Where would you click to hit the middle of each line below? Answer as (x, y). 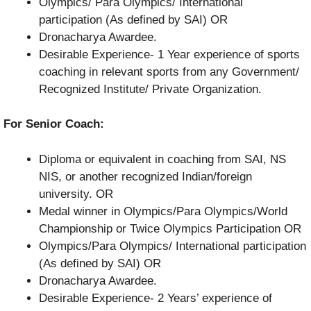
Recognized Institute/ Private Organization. (150, 89)
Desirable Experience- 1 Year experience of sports (169, 54)
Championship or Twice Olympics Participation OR (170, 228)
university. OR (76, 194)
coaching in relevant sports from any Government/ (169, 72)
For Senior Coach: (54, 124)
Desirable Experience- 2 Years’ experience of (155, 298)
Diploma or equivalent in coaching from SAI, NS (162, 159)
